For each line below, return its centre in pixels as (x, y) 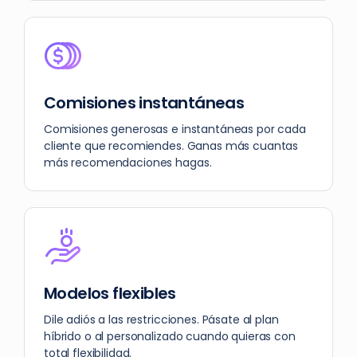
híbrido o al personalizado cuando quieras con (170, 337)
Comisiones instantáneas (144, 103)
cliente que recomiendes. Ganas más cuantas (171, 146)
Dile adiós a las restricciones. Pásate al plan (161, 320)
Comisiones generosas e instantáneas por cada (175, 129)
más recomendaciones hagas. (128, 163)
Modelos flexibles (110, 294)
